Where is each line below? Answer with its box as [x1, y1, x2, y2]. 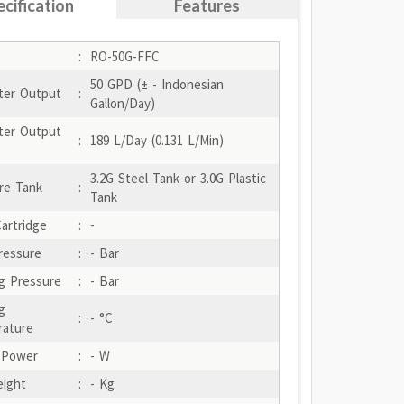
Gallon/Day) [89, 95, 155, 112]
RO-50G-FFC [89, 48, 160, 65]
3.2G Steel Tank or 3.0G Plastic [89, 170, 266, 187]
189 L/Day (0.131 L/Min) [89, 132, 224, 149]
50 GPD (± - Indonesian [89, 76, 224, 93]
